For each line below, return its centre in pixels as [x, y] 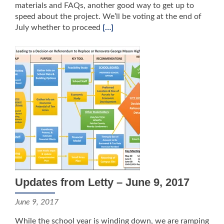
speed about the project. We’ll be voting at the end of [108, 16]
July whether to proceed [59, 27]
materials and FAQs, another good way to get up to [104, 5]
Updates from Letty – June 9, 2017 [102, 182]
